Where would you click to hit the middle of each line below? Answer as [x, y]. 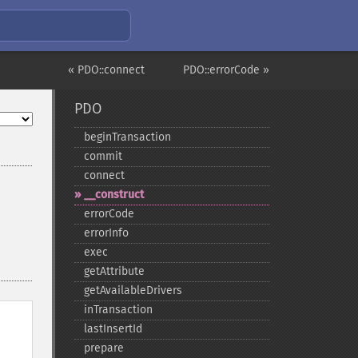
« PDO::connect [106, 70]
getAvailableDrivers [133, 290]
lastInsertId [113, 329]
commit [103, 156]
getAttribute [114, 271]
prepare [103, 348]
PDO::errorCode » [226, 70]
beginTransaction [127, 137]
